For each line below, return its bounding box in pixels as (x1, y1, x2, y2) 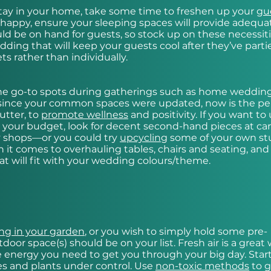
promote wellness (41, 109, 128, 121)
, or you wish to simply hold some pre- (85, 226, 267, 238)
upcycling (120, 132, 168, 144)
